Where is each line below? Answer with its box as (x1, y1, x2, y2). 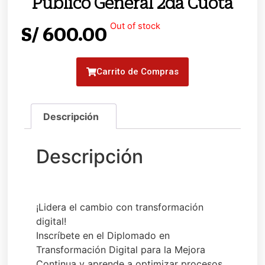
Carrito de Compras (96, 66, 179, 77)
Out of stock (110, 21, 161, 32)
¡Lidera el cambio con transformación (36, 201, 204, 214)
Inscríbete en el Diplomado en (36, 230, 170, 242)
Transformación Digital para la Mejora (36, 244, 206, 256)
